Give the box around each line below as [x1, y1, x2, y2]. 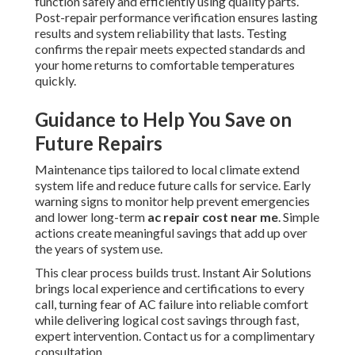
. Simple [278, 209, 319, 225]
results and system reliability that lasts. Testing [35, 25, 287, 41]
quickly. [35, 73, 76, 89]
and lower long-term [35, 209, 147, 225]
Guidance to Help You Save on [35, 108, 292, 132]
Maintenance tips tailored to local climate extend [35, 162, 300, 177]
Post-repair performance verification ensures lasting [35, 10, 318, 25]
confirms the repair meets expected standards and [35, 41, 305, 57]
